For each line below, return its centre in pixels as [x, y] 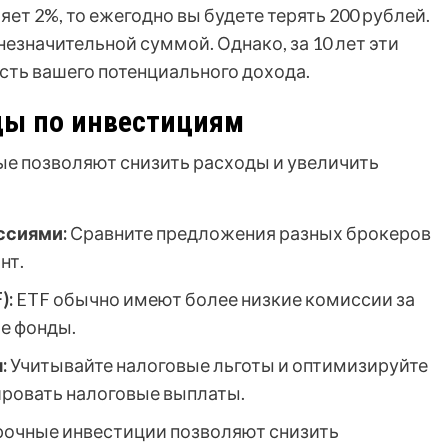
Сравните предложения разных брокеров [249, 233]
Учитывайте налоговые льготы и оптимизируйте [217, 365]
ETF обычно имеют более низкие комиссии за [214, 299]
